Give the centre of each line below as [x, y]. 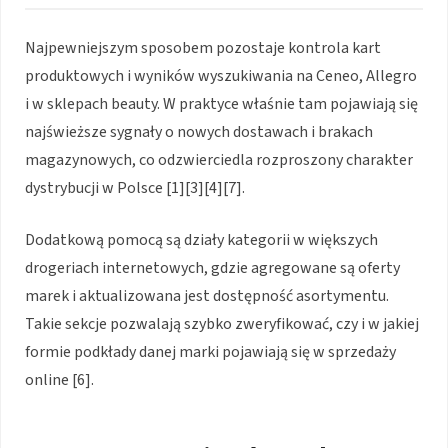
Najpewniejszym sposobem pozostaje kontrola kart [203, 48]
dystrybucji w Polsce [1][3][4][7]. [135, 188]
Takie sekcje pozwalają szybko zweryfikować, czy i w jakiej [222, 324]
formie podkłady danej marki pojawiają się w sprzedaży [210, 352]
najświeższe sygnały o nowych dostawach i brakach [199, 132]
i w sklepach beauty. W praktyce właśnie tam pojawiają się [221, 104]
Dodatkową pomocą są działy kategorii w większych [201, 240]
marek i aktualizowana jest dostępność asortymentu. [207, 296]
